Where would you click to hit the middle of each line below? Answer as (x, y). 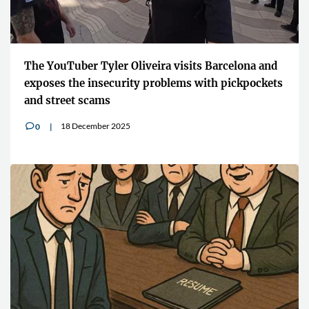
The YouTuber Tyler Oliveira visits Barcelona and (151, 66)
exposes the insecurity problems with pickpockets (153, 83)
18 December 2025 (96, 126)
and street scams (67, 100)
